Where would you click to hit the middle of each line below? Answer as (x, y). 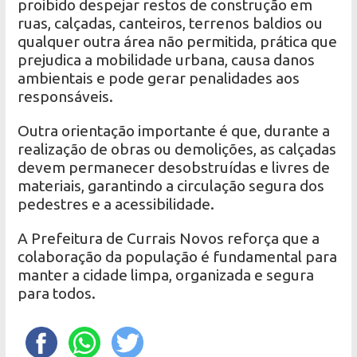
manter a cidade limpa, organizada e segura (166, 275)
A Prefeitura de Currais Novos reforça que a (169, 238)
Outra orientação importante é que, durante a (174, 130)
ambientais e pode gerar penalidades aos (159, 78)
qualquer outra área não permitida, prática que (178, 41)
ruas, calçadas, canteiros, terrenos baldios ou (171, 23)
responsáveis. (66, 96)
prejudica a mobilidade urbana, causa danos (167, 59)
